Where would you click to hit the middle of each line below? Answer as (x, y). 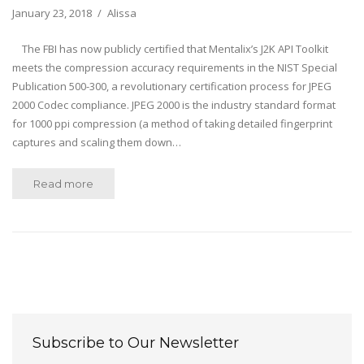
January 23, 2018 (52, 13)
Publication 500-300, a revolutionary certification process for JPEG (172, 86)
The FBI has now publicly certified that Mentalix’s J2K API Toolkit (170, 49)
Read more (63, 184)
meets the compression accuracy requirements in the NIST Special (175, 67)
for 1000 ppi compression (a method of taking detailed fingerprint (172, 123)
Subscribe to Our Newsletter (136, 343)
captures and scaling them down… (97, 142)
